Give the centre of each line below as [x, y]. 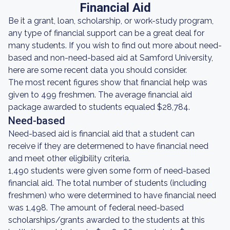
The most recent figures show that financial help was [108, 82]
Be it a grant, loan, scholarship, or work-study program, [111, 21]
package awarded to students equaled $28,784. [99, 107]
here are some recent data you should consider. [98, 70]
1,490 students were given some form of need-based [109, 171]
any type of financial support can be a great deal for [106, 33]
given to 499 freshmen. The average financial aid [100, 95]
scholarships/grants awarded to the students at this [107, 220]
